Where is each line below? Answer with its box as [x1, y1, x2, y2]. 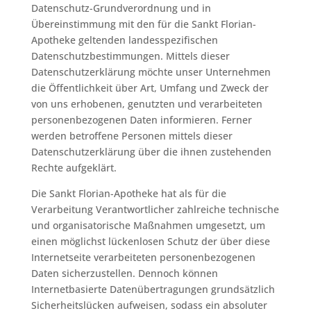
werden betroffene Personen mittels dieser [31, 129, 233, 142]
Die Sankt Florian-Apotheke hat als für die [31, 187, 226, 200]
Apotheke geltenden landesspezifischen [31, 33, 218, 47]
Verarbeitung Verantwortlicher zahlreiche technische [31, 203, 279, 216]
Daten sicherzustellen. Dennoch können [31, 267, 218, 280]
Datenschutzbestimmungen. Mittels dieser [31, 49, 230, 62]
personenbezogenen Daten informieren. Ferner [31, 113, 252, 126]
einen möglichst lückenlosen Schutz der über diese [31, 235, 270, 248]
